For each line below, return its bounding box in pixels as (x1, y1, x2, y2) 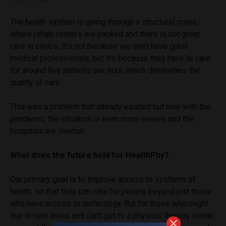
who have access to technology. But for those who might (10, 198, 208, 208)
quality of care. (10, 77, 62, 87)
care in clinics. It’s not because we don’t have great (10, 41, 188, 51)
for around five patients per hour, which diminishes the (10, 65, 200, 75)
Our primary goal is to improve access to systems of (10, 174, 196, 184)
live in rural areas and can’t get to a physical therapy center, (10, 210, 215, 220)
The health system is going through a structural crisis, (10, 17, 198, 27)
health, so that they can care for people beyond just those (10, 186, 211, 196)
